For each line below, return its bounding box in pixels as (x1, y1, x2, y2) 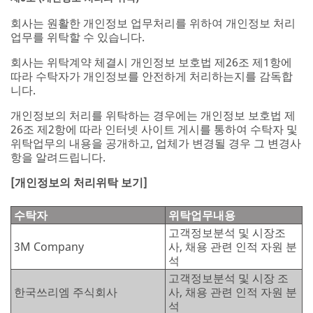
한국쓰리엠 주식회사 (14, 284, 117, 300)
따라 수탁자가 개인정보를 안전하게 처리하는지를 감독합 (10, 68, 293, 84)
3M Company (14, 238, 84, 254)
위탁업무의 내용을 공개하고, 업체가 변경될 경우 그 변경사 (10, 135, 301, 151)
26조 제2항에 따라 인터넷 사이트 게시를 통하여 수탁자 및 (10, 121, 298, 137)
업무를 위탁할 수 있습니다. (10, 29, 145, 45)
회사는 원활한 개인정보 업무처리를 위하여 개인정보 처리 (10, 15, 296, 31)
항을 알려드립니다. (10, 149, 105, 165)
